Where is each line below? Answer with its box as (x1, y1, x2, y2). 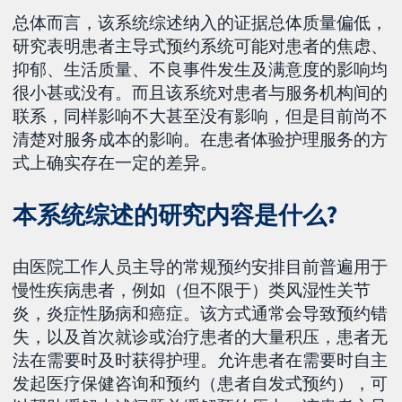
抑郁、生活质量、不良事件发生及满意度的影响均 (13, 57, 389, 80)
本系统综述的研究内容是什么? (13, 199, 337, 230)
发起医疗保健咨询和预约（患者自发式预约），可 (13, 371, 389, 394)
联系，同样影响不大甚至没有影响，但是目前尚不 (13, 104, 389, 127)
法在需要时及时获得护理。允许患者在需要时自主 (13, 348, 389, 371)
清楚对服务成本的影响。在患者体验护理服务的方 (13, 127, 389, 150)
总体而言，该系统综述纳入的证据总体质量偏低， (13, 11, 389, 33)
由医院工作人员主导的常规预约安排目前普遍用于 (13, 255, 389, 277)
